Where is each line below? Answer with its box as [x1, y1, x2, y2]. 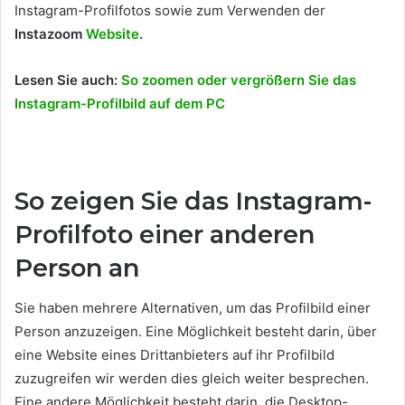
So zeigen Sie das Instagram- [14, 185, 372, 216]
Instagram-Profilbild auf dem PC [14, 94, 225, 112]
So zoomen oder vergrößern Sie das [121, 71, 356, 89]
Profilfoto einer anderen [14, 219, 315, 250]
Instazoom [14, 24, 86, 42]
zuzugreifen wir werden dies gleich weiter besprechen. [14, 370, 369, 387]
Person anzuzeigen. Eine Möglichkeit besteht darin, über [14, 323, 377, 340]
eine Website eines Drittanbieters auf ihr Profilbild [14, 346, 334, 363]
